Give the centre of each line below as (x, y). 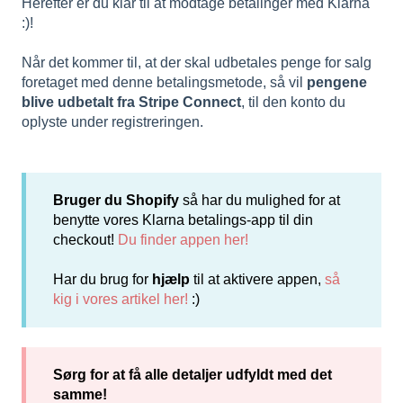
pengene (337, 83)
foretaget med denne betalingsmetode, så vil (164, 83)
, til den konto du (293, 103)
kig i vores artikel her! (121, 299)
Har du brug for (103, 279)
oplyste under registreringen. (112, 122)
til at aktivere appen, (257, 279)
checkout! (85, 239)
